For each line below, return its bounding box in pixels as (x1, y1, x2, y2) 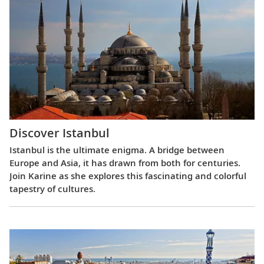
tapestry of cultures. (9, 183, 95, 195)
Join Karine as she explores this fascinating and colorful (9, 170, 246, 182)
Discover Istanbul (9, 125, 110, 141)
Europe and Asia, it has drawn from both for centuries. (9, 157, 240, 169)
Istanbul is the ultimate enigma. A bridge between (9, 144, 225, 156)
